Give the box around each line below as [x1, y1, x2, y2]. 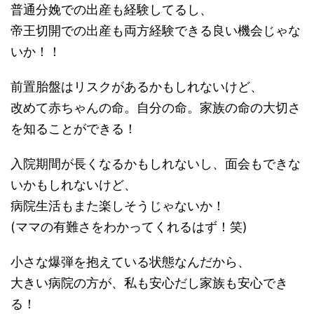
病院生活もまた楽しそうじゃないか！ [11, 198, 225, 214]
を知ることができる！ [11, 121, 137, 137]
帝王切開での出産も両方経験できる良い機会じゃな [11, 23, 301, 39]
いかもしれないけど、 [11, 177, 137, 193]
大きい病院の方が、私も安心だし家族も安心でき [11, 275, 288, 291]
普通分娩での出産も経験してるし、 [11, 2, 212, 18]
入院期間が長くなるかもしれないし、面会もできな [11, 156, 301, 172]
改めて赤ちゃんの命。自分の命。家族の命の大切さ [11, 100, 301, 116]
